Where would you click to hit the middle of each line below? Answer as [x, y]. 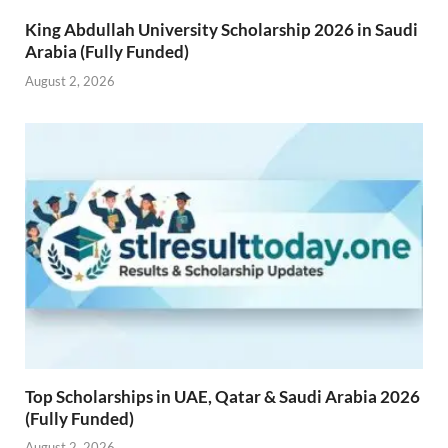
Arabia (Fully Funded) [107, 52]
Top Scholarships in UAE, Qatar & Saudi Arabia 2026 [222, 396]
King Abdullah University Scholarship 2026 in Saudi [221, 30]
